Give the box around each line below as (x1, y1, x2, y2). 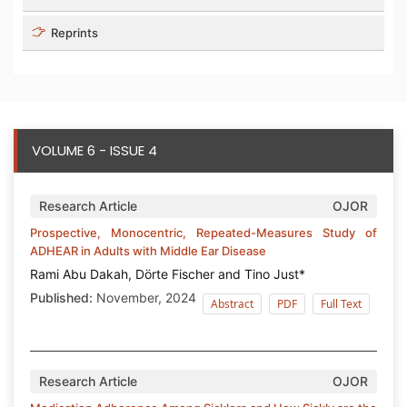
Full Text (321, 295, 362, 312)
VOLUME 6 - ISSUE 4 (32, 140, 157, 160)
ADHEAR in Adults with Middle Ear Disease (30, 243, 266, 258)
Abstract (211, 295, 253, 312)
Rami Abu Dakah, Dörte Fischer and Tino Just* (30, 265, 305, 282)
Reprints (48, 25, 98, 40)
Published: (30, 289, 93, 305)
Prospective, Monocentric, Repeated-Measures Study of (30, 224, 377, 240)
